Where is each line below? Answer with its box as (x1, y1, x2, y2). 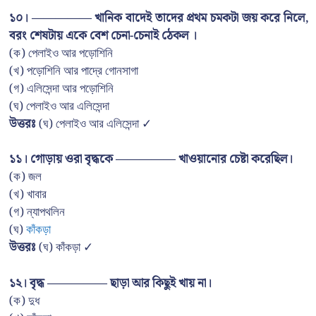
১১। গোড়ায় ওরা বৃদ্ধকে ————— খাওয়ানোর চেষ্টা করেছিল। (9, 150, 293, 170)
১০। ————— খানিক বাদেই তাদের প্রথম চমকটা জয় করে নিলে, (9, 8, 309, 28)
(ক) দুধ (9, 291, 39, 311)
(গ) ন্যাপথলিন (9, 202, 65, 223)
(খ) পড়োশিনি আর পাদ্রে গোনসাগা (9, 61, 138, 81)
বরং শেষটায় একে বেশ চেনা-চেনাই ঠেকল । (9, 25, 197, 46)
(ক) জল (9, 167, 42, 188)
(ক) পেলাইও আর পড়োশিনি (9, 43, 113, 63)
